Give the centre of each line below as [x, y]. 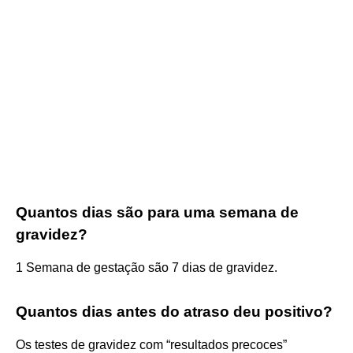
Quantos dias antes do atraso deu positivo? [174, 311]
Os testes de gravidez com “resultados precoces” [151, 344]
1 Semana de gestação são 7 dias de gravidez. [147, 267]
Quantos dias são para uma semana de [157, 212]
